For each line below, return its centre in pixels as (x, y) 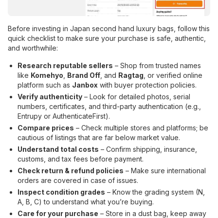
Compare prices (46, 128)
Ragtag (131, 75)
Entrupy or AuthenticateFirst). (64, 116)
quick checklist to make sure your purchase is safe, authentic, (107, 38)
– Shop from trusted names (157, 66)
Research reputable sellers (65, 66)
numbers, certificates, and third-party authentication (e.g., (109, 107)
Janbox (85, 85)
